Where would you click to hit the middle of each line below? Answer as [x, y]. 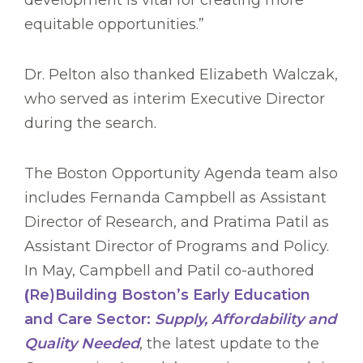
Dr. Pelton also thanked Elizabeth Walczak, [181, 75]
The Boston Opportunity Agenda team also [181, 174]
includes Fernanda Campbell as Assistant [175, 198]
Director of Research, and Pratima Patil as [177, 222]
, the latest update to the [229, 344]
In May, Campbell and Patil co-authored [169, 271]
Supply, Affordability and [246, 320]
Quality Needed [82, 344]
